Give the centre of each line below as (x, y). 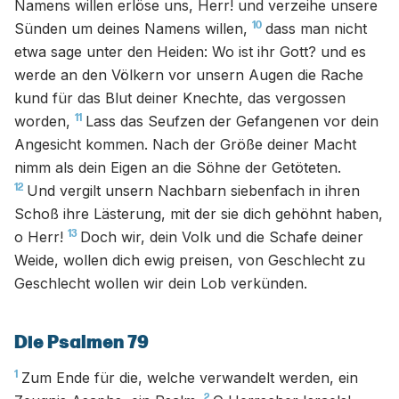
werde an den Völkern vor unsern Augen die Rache (189, 75)
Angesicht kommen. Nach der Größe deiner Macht (185, 144)
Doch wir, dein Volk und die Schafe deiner (222, 237)
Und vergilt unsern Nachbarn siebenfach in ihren (193, 191)
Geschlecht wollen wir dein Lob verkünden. (161, 283)
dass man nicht (316, 28)
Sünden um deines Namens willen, (131, 28)
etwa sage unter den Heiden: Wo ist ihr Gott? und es (190, 52)
